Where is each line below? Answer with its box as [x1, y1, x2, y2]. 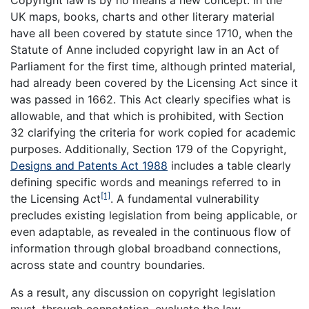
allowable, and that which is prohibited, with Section [10, 109, 283, 123]
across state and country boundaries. [10, 258, 205, 272]
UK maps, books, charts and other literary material [10, 10, 275, 24]
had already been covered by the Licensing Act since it [10, 76, 298, 90]
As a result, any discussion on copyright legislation [10, 286, 275, 300]
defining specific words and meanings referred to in [10, 175, 281, 190]
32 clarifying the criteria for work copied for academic [10, 126, 296, 140]
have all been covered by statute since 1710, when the [10, 26, 292, 41]
